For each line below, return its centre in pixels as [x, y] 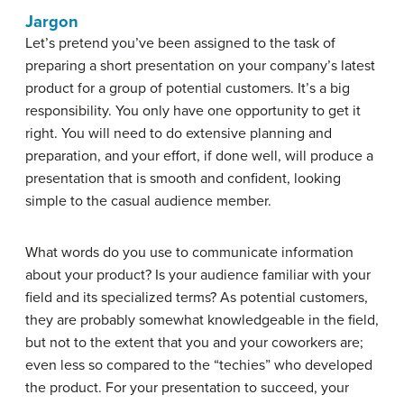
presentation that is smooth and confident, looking [183, 179]
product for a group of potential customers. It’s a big [188, 88]
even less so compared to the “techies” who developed [199, 365]
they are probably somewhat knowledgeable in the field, [202, 320]
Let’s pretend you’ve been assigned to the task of [180, 43]
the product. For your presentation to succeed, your [187, 388]
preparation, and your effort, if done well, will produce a [199, 156]
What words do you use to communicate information [189, 252]
